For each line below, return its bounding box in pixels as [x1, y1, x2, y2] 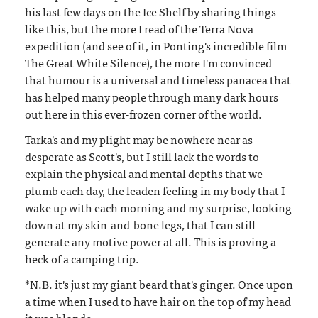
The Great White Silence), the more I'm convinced [25, 53, 272, 72]
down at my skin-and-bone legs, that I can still [25, 214, 256, 234]
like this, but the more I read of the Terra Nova [25, 18, 253, 38]
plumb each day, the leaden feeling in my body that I [25, 180, 285, 199]
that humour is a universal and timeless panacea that [25, 70, 291, 89]
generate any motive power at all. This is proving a [25, 231, 276, 251]
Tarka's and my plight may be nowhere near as [25, 129, 253, 148]
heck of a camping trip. [25, 248, 139, 268]
